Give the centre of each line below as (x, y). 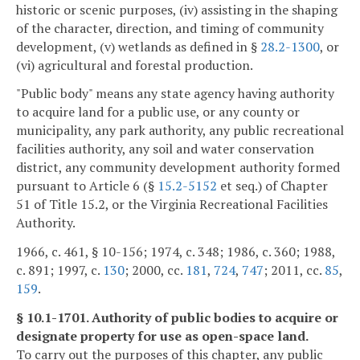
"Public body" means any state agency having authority (175, 94)
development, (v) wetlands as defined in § (138, 46)
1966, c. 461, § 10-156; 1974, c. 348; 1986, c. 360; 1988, (176, 252)
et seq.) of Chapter (272, 186)
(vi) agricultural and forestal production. (135, 65)
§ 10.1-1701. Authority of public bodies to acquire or (177, 318)
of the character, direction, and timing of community (170, 28)
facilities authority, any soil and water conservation (165, 149)
